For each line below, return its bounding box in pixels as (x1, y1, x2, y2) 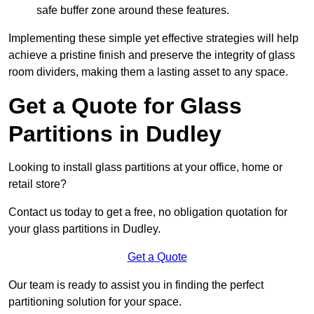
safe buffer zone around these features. (36, 4, 229, 17)
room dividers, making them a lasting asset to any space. (8, 66, 288, 78)
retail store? (8, 178, 67, 191)
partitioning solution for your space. (8, 296, 182, 308)
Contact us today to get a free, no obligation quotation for (8, 206, 287, 219)
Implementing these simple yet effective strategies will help (8, 32, 299, 45)
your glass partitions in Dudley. (8, 223, 161, 235)
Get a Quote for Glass (8, 93, 242, 119)
